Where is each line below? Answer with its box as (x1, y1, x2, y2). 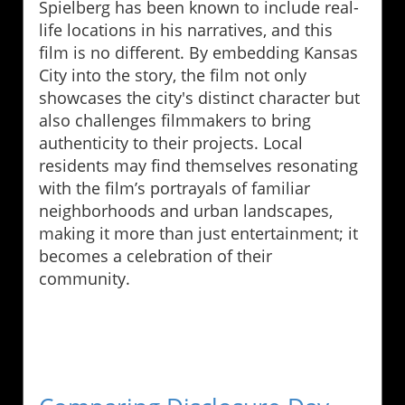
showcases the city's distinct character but (39, 86, 360, 108)
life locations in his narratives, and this (39, 18, 333, 41)
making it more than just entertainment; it (39, 221, 358, 244)
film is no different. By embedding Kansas (39, 41, 358, 63)
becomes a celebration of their (39, 244, 272, 267)
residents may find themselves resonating (39, 154, 358, 176)
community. (39, 267, 130, 289)
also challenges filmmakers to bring (39, 108, 311, 131)
